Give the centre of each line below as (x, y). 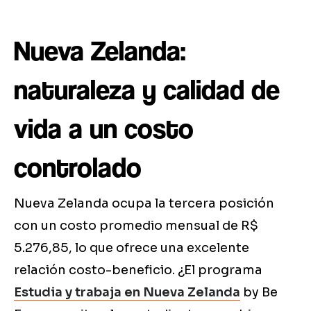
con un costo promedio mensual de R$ (136, 226)
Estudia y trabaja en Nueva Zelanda (127, 293)
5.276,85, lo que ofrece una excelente (132, 248)
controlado (78, 168)
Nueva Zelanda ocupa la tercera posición (144, 204)
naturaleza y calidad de (147, 90)
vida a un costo (104, 129)
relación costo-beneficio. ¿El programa (138, 270)
